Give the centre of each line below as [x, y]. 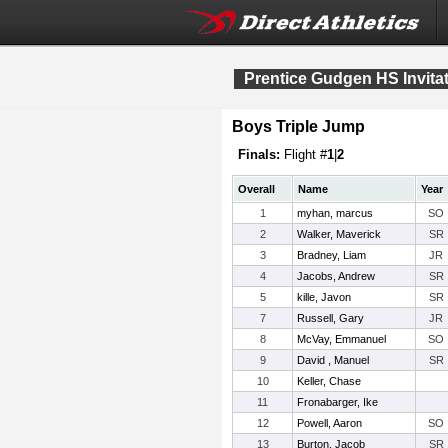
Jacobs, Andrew [336, 276]
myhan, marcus [335, 213]
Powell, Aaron [329, 423]
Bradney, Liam [331, 255]
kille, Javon [324, 297]
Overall [256, 189]
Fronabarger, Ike [337, 402]
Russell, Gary [330, 318]
